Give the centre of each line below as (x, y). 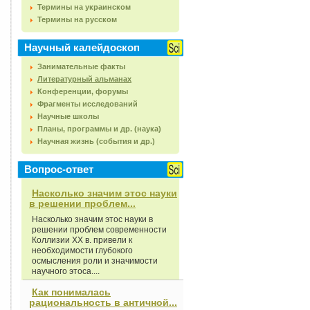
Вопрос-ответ (59, 169)
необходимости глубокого (82, 250)
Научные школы (68, 116)
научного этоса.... (66, 271)
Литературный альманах (84, 79)
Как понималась (71, 292)
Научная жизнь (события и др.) (96, 141)
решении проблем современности (99, 230)
